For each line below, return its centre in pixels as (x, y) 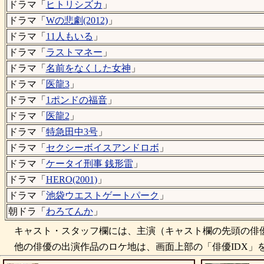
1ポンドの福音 (76, 100)
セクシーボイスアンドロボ (102, 148)
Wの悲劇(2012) (77, 21)
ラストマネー (74, 52)
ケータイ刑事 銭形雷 (89, 164)
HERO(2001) (71, 180)
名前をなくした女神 (88, 68)
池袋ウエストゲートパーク (102, 196)
